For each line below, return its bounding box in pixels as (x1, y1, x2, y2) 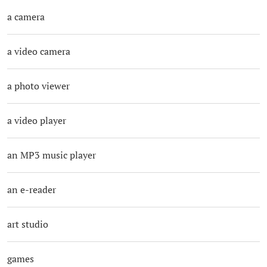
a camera (7, 10, 45, 24)
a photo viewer (7, 79, 70, 93)
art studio (7, 218, 48, 231)
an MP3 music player (7, 148, 96, 162)
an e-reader (7, 183, 56, 197)
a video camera (7, 45, 70, 58)
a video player (7, 114, 66, 128)
